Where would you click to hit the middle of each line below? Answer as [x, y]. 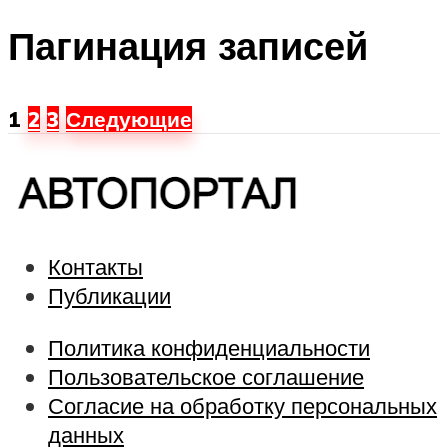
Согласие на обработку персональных [242, 405]
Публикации [109, 296]
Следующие [129, 119]
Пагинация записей [188, 45]
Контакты [95, 267]
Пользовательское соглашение [206, 376]
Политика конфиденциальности [209, 347]
